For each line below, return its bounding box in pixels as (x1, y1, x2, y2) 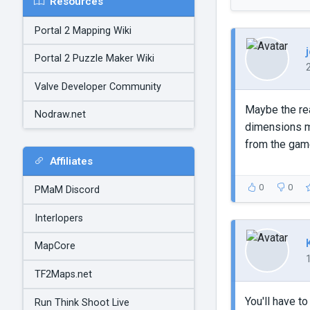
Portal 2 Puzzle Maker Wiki (35, 53, 154, 65)
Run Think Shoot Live (35, 296, 129, 309)
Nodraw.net (35, 109, 86, 121)
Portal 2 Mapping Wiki (35, 24, 131, 37)
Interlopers (35, 212, 83, 224)
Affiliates (50, 154, 93, 167)
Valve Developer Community (35, 80, 161, 93)
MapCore (35, 240, 75, 253)
